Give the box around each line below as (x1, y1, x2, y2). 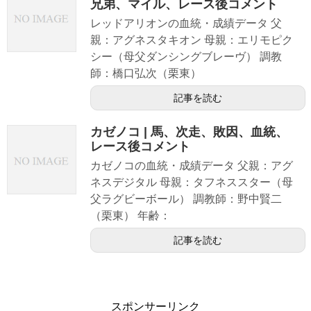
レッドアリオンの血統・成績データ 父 (90, 17, 282, 30)
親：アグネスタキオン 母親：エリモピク (90, 34, 293, 47)
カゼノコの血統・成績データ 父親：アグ (90, 160, 293, 172)
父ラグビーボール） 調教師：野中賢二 (90, 193, 282, 205)
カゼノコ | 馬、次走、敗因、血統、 (90, 125, 288, 140)
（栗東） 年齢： (90, 210, 171, 222)
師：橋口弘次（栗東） (90, 67, 201, 80)
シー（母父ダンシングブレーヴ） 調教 (90, 51, 282, 63)
